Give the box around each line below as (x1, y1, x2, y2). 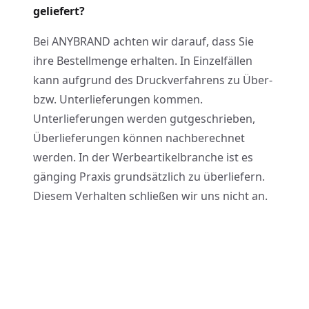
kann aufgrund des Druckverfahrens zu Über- (33, 72, 272, 88)
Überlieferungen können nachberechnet (33, 130, 245, 146)
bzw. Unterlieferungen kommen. (33, 92, 203, 107)
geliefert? (33, 3, 85, 19)
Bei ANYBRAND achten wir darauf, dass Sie (33, 34, 254, 49)
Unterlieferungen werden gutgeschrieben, (33, 111, 255, 126)
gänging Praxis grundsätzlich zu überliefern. (33, 169, 265, 184)
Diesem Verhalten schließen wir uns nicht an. (33, 188, 268, 203)
